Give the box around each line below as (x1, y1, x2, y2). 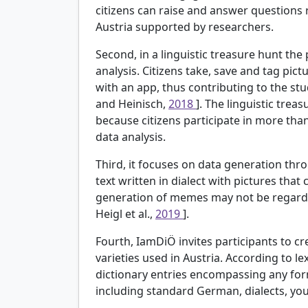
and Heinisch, (96, 96, 168, 111)
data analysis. (96, 129, 166, 144)
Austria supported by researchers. (96, 19, 274, 34)
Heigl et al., (96, 206, 155, 221)
